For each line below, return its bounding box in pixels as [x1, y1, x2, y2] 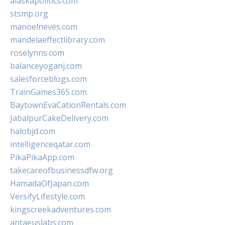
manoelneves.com [10, 21, 77, 32]
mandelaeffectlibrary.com [10, 34, 105, 45]
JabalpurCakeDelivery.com [10, 113, 108, 124]
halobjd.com [10, 126, 55, 137]
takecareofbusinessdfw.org [10, 165, 113, 176]
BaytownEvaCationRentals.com [10, 99, 126, 110]
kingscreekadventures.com [10, 204, 111, 215]
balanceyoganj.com [10, 60, 82, 71]
